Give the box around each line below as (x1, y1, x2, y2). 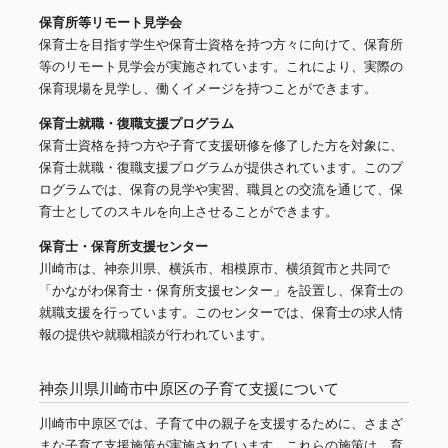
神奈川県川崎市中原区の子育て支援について (39, 380, 339, 398)
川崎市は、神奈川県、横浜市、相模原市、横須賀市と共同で (39, 261, 390, 277)
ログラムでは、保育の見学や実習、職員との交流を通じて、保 (39, 182, 403, 198)
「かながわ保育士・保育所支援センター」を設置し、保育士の (39, 283, 403, 299)
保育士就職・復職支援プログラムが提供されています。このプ (39, 160, 403, 176)
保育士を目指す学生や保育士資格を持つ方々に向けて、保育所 (39, 37, 403, 53)
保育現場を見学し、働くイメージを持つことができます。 (39, 81, 377, 97)
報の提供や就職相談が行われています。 (39, 327, 273, 343)
